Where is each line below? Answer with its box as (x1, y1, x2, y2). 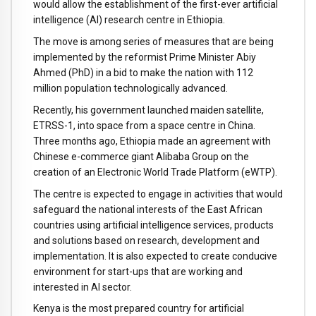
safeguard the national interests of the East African (33, 203, 262, 215)
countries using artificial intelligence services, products (33, 219, 274, 231)
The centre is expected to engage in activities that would (33, 188, 283, 200)
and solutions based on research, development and (33, 234, 260, 246)
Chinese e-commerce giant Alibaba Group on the (33, 150, 249, 162)
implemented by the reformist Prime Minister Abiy (33, 51, 256, 63)
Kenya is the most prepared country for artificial (33, 303, 244, 315)
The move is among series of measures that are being (33, 36, 274, 48)
